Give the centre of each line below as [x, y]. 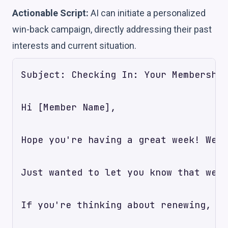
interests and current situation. [74, 45]
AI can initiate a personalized [147, 13]
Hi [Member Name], [68, 107]
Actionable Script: [50, 13]
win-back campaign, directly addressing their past [112, 29]
